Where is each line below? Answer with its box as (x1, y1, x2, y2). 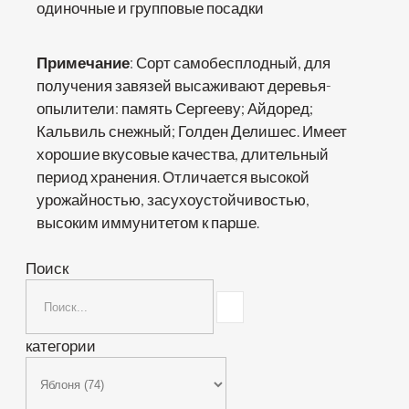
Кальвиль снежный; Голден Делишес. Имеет (37, 121, 347, 141)
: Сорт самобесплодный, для (130, 53, 330, 72)
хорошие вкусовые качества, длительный (37, 144, 329, 163)
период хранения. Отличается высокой (37, 167, 309, 186)
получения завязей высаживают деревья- (37, 76, 331, 95)
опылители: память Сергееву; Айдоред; (37, 99, 313, 118)
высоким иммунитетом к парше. (37, 213, 259, 232)
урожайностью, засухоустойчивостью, (37, 190, 309, 209)
